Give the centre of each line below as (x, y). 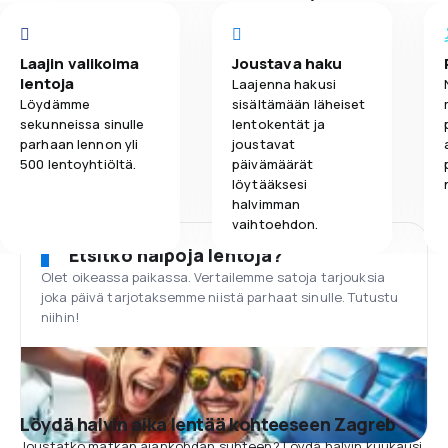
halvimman (266, 204)
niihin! (60, 317)
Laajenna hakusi (284, 84)
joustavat (264, 144)
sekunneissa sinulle (82, 124)
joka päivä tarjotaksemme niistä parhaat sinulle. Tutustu (220, 297)
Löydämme (55, 104)
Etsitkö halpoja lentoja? (176, 255)
